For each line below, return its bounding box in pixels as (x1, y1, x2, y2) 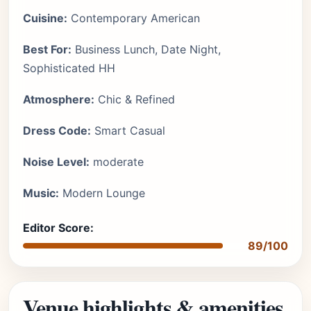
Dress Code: (23, 124, 91, 137)
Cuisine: (23, 11, 67, 25)
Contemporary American (67, 11, 200, 25)
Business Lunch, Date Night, (72, 42, 221, 56)
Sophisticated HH (23, 61, 115, 75)
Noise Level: (23, 155, 90, 169)
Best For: (23, 42, 72, 56)
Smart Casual (91, 124, 165, 137)
